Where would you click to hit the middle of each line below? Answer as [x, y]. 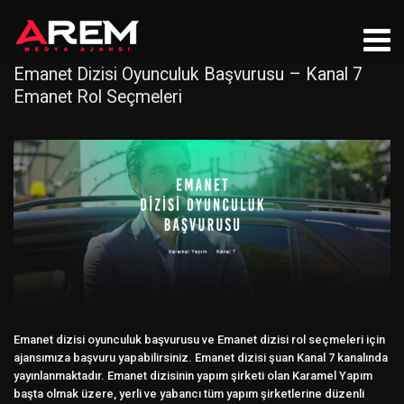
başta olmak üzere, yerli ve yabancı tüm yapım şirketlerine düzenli [189, 393]
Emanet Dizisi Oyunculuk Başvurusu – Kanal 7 [188, 74]
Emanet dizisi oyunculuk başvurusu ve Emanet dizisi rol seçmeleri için [199, 339]
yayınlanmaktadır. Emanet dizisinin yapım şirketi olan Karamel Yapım [193, 375]
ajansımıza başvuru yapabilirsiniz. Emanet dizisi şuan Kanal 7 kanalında [201, 357]
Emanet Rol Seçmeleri [98, 97]
